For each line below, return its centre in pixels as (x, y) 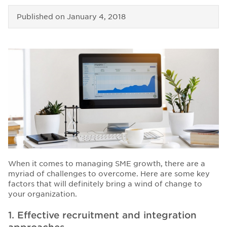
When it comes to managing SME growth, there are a (107, 163)
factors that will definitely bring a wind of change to (105, 184)
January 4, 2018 (96, 17)
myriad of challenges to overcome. (74, 174)
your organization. (43, 194)
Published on (42, 17)
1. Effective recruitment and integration (102, 215)
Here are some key (175, 174)
